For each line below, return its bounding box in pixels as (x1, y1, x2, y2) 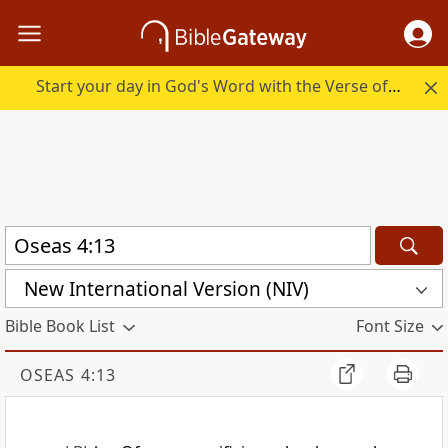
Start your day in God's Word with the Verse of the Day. (388, 75, 402, 98)
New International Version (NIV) (24, 275, 309, 302)
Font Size (355, 315, 424, 338)
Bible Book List (5, 315, 115, 338)
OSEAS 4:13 (20, 364, 116, 387)
